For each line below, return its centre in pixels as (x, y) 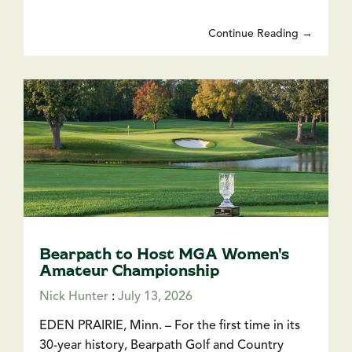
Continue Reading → (260, 34)
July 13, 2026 (155, 297)
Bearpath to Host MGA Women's (164, 253)
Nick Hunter (74, 297)
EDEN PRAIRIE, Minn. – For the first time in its (170, 326)
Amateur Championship (129, 270)
